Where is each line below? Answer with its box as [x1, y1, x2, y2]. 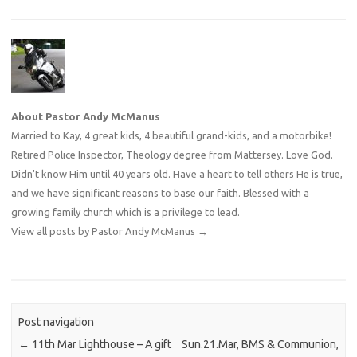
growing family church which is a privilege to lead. [11, 206, 240, 218]
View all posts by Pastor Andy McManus [11, 226, 198, 237]
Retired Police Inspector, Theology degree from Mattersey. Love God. [11, 149, 333, 161]
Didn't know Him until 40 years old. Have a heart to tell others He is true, [11, 168, 343, 180]
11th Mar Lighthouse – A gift [29, 337, 172, 351]
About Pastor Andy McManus [11, 111, 160, 123]
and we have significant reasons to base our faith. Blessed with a [11, 187, 309, 199]
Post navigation [18, 315, 95, 328]
